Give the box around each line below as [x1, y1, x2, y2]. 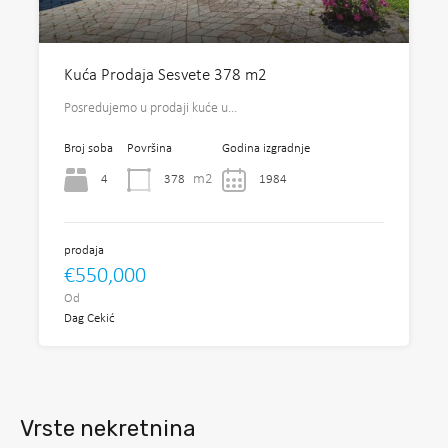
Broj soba [64, 142, 113, 155]
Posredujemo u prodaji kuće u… [64, 101, 238, 116]
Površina [127, 142, 172, 155]
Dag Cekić [64, 312, 115, 325]
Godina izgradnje [222, 142, 310, 155]
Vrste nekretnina [20, 415, 196, 442]
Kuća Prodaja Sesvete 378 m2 [64, 67, 267, 84]
